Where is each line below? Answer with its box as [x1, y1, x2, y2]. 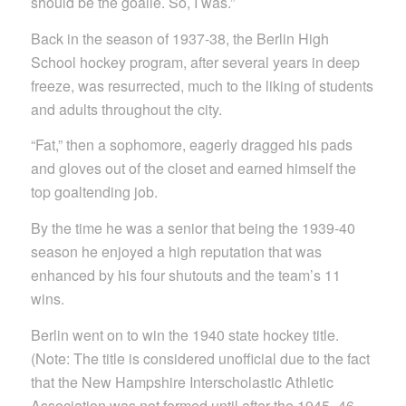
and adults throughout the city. [30, 98, 222, 120]
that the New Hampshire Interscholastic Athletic [30, 371, 333, 392]
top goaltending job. [30, 181, 158, 203]
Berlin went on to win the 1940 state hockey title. [30, 324, 339, 345]
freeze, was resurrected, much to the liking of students [30, 74, 373, 96]
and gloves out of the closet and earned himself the [30, 158, 356, 179]
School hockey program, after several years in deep [30, 51, 360, 72]
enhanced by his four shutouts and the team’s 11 [30, 264, 341, 285]
